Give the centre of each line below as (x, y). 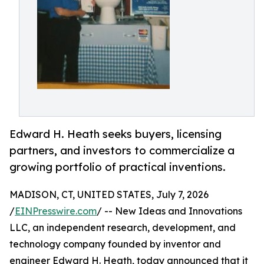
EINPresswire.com (56, 211)
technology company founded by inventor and (115, 244)
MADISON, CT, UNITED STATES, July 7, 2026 (109, 195)
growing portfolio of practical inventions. (118, 167)
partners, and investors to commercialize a (122, 151)
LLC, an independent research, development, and (123, 228)
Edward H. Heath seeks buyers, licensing (115, 134)
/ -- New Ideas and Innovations (169, 211)
